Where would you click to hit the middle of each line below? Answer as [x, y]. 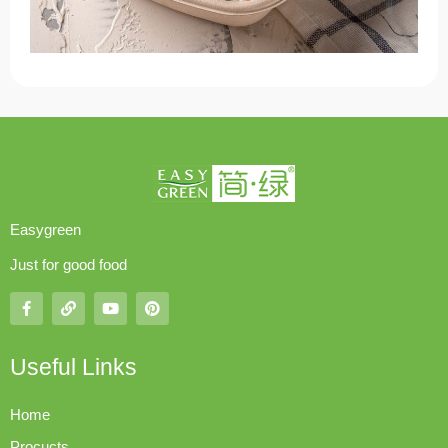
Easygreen [45, 230]
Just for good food [68, 265]
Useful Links [73, 367]
